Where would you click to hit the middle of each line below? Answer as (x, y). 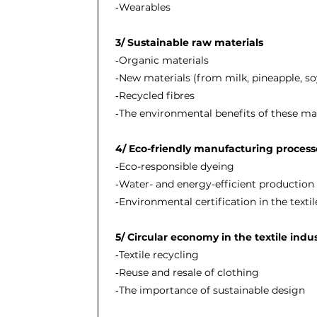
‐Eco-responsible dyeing (174, 166)
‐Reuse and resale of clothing (187, 272)
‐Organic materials (162, 60)
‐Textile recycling (157, 255)
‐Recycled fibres (155, 96)
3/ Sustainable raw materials (189, 42)
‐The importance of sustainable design (210, 290)
